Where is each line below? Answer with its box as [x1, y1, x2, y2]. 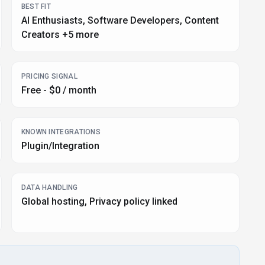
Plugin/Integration [21, 140, 99, 151]
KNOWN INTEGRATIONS [21, 128, 101, 136]
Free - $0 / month [21, 85, 96, 96]
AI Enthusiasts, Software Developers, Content [21, 15, 219, 26]
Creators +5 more [21, 29, 99, 40]
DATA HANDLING [21, 183, 78, 192]
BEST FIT [21, 2, 51, 11]
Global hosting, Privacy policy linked [21, 196, 177, 207]
